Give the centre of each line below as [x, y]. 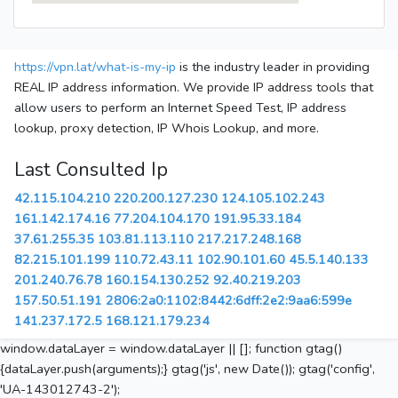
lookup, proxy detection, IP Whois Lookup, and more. [167, 128]
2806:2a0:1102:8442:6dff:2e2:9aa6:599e [229, 301]
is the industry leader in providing [273, 67]
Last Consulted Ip [91, 170]
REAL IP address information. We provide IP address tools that [194, 88]
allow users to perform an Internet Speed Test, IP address [180, 108]
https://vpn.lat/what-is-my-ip [95, 67]
